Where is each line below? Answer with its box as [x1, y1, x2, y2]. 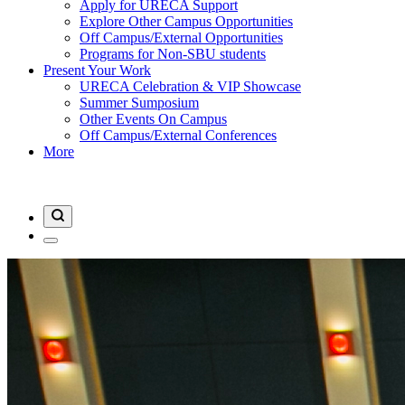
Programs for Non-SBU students [80, 46, 266, 61]
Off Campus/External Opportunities [80, 30, 283, 45]
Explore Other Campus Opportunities [80, 14, 293, 29]
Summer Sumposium [80, 95, 199, 110]
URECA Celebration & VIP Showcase [80, 79, 301, 94]
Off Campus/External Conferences [80, 127, 277, 143]
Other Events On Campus [80, 111, 227, 127]
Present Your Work [43, 62, 151, 78]
